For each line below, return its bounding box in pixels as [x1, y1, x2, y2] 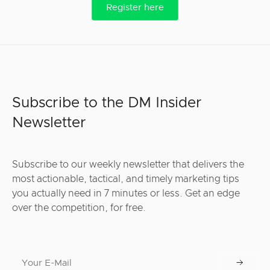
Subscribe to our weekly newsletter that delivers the [12, 160, 244, 169]
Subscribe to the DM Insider [12, 96, 202, 110]
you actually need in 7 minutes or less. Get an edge [12, 189, 240, 198]
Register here [106, 3, 164, 12]
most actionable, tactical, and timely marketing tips [12, 174, 239, 184]
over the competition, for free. [12, 203, 146, 213]
